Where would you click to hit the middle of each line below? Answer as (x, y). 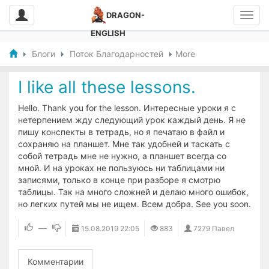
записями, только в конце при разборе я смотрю (119, 180)
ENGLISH (108, 33)
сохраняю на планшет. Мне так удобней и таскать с (124, 144)
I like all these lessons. (107, 87)
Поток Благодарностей (116, 54)
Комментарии (56, 261)
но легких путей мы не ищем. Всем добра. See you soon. (134, 204)
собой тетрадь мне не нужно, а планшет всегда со (122, 156)
